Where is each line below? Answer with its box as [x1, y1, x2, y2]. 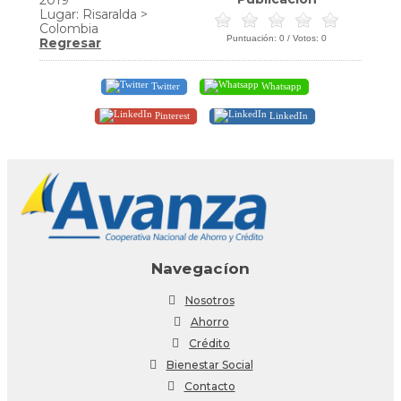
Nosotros [184, 293, 235, 307]
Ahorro [190, 314, 229, 328]
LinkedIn [267, 109, 308, 121]
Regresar [39, 34, 101, 51]
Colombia [39, 20, 98, 37]
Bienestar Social [166, 357, 253, 371]
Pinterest [152, 109, 190, 121]
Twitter [149, 80, 180, 91]
